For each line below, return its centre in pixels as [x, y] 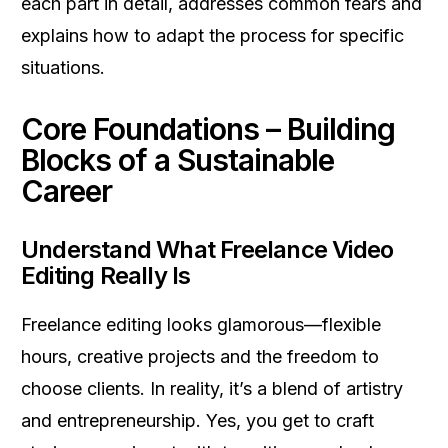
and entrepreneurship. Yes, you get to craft [197, 420]
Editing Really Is [106, 275]
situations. [63, 67]
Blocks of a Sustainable [177, 160]
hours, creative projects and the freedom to [200, 356]
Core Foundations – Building [208, 129]
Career [66, 191]
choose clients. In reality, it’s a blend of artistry [212, 388]
